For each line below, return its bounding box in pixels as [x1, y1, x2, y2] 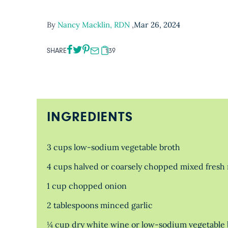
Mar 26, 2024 [134, 20, 180, 30]
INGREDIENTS [47, 110, 133, 124]
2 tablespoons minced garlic [47, 200, 153, 210]
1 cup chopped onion [47, 181, 127, 191]
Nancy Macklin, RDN [58, 20, 132, 30]
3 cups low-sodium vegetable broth [47, 142, 180, 152]
